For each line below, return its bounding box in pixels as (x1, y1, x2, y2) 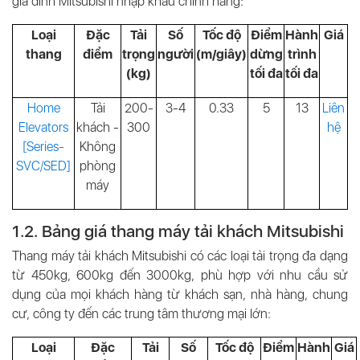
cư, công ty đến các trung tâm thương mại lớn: (12, 306, 271, 321)
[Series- (22, 139, 64, 154)
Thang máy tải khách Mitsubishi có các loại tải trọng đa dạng (12, 248, 348, 264)
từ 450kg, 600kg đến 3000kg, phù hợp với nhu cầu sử (12, 268, 348, 283)
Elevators (18, 120, 68, 135)
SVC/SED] (16, 158, 71, 174)
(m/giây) (196, 47, 247, 62)
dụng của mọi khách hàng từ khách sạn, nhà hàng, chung (12, 287, 348, 302)
